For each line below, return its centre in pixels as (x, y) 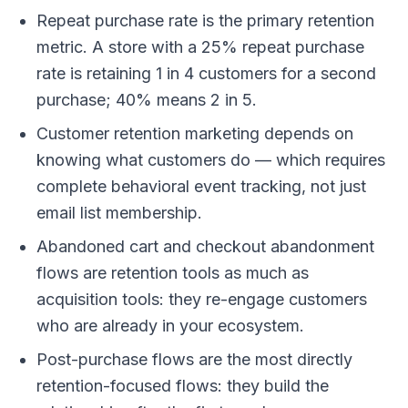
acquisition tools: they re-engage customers (202, 300)
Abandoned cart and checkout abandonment (205, 247)
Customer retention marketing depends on (195, 134)
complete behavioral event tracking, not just (201, 187)
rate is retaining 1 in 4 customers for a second (206, 74)
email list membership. (119, 213)
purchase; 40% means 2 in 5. (147, 100)
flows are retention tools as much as (173, 273)
